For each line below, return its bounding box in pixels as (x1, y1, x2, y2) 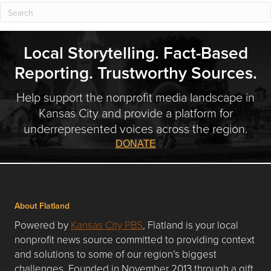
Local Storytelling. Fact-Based (23, 40, 248, 65)
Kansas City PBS (71, 217, 143, 232)
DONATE (115, 138, 156, 149)
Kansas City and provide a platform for (38, 103, 233, 121)
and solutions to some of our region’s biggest (15, 246, 217, 261)
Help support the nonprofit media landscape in (16, 88, 255, 105)
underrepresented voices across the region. (24, 119, 247, 137)
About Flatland (15, 199, 70, 212)
